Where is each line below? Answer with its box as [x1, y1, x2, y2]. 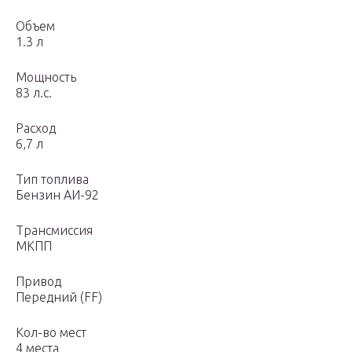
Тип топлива [16, 172, 89, 187]
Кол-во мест [16, 325, 86, 340]
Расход [16, 121, 56, 136]
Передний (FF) [16, 290, 102, 305]
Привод [16, 274, 61, 289]
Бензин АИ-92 [16, 188, 99, 203]
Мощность [16, 70, 76, 85]
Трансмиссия [16, 223, 93, 238]
